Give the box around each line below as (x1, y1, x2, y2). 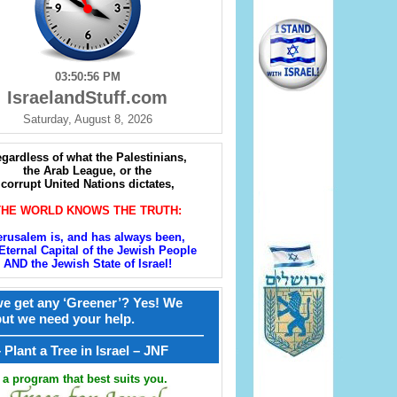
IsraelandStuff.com (7, 88, 167, 108)
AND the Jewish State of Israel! (3, 257, 172, 271)
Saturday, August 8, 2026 (22, 113, 152, 127)
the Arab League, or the (23, 164, 152, 178)
